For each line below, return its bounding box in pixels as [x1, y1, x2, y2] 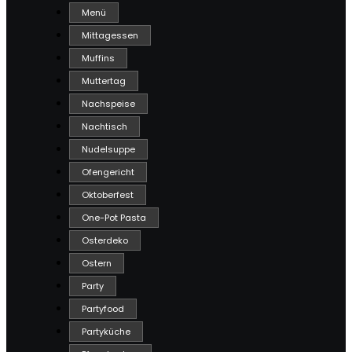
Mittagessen [82, 29, 138, 42]
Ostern [82, 257, 112, 270]
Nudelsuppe [82, 143, 135, 156]
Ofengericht [82, 166, 134, 179]
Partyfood [82, 302, 124, 316]
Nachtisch [82, 120, 127, 134]
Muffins [82, 52, 115, 65]
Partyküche [82, 325, 130, 339]
